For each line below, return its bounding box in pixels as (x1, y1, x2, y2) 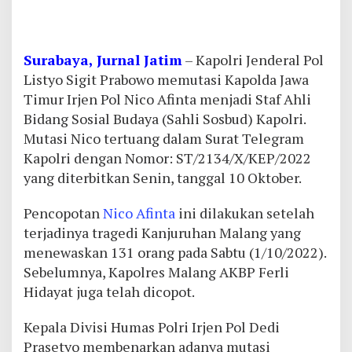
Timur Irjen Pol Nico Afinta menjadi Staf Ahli (24, 90, 311, 109)
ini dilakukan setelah (175, 203, 314, 223)
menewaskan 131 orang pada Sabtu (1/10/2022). (24, 243, 326, 262)
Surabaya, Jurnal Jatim (24, 50, 182, 70)
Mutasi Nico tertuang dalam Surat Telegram (24, 129, 304, 148)
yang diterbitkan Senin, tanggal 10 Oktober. (24, 168, 302, 188)
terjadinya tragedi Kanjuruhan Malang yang (24, 223, 301, 243)
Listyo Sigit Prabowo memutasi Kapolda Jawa (24, 70, 309, 90)
